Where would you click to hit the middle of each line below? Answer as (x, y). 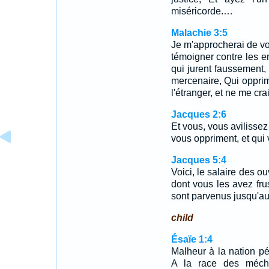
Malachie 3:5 (199, 33)
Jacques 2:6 (198, 114)
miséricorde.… (202, 11)
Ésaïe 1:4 (192, 239)
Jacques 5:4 (198, 160)
